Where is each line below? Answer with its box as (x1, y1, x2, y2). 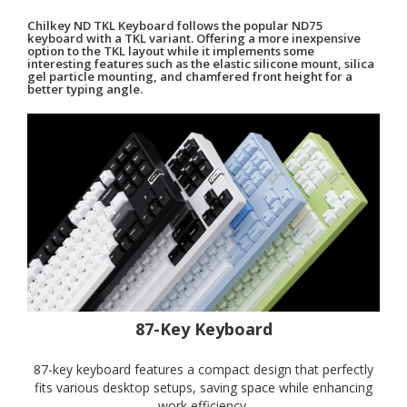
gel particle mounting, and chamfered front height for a (27, 68, 352, 85)
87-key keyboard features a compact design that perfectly (34, 360, 373, 378)
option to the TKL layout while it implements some (27, 43, 314, 60)
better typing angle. (27, 81, 143, 98)
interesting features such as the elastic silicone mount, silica (27, 55, 374, 73)
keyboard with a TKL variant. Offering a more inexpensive (27, 30, 361, 47)
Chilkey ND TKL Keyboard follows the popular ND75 (27, 17, 323, 35)
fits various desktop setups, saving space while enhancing (35, 378, 372, 396)
